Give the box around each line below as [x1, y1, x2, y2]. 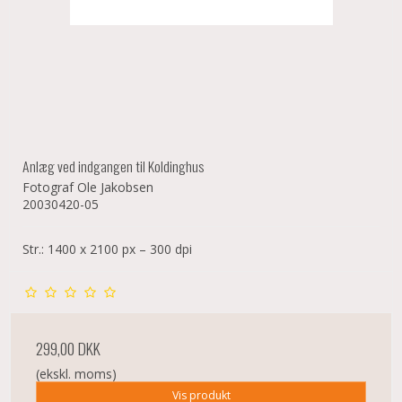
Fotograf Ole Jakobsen [22, 178, 153, 196]
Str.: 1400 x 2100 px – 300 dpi [22, 240, 192, 258]
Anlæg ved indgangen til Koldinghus [22, 154, 204, 177]
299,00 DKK [36, 336, 100, 360]
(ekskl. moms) [36, 364, 117, 382]
